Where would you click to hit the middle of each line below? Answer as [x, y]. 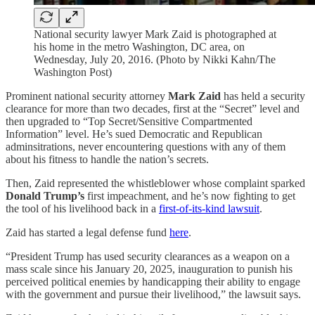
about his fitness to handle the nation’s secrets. [107, 159]
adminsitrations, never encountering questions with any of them [146, 146]
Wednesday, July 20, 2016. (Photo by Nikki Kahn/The [155, 59]
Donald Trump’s [46, 195]
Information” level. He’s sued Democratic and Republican [134, 134]
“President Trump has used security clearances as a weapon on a [148, 256]
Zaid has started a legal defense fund [88, 232]
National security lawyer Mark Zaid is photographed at [155, 34]
